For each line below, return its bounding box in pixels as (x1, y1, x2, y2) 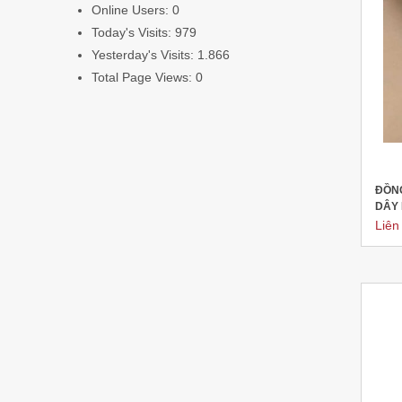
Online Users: (92, 3, 172, 17)
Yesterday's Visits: (92, 48, 197, 62)
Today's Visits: (92, 25, 175, 39)
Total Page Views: (92, 70, 196, 84)
